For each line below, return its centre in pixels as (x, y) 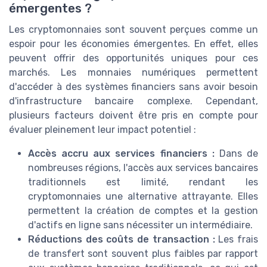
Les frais (237, 240)
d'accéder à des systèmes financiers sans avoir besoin (133, 87)
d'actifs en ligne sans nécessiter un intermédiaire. (140, 225)
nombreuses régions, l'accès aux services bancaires (143, 168)
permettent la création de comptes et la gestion (143, 211)
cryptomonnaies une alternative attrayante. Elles (143, 197)
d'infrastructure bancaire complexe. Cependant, (133, 101)
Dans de (236, 154)
